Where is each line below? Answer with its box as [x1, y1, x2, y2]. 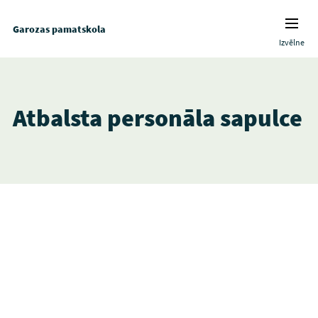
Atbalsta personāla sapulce [12, 103, 302, 133]
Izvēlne [279, 37, 305, 48]
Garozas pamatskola [12, 22, 106, 35]
